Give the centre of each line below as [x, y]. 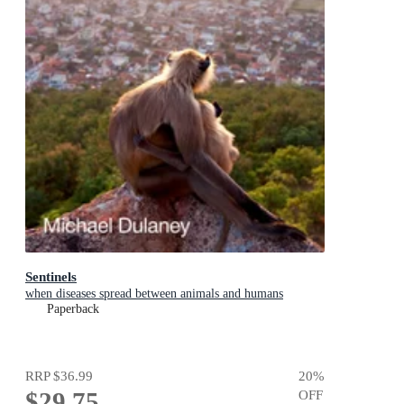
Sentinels [51, 276]
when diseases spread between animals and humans [154, 293]
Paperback [73, 308]
